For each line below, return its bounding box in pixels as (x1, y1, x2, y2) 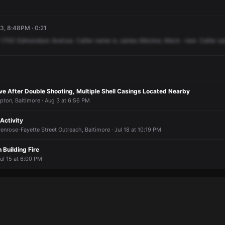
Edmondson (17, 37, 50, 44)
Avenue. (52, 37, 74, 44)
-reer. (182, 37, 197, 44)
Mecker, (140, 37, 162, 44)
